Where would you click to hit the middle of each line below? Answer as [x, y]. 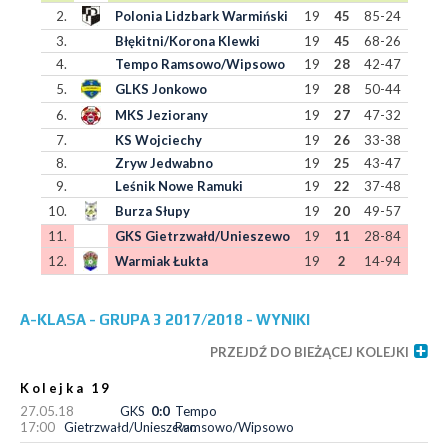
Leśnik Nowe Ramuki [178, 186]
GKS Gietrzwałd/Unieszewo [202, 236]
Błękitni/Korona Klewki [187, 41]
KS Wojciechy [158, 140]
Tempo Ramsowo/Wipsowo [199, 64]
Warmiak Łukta [161, 261]
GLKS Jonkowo [160, 89]
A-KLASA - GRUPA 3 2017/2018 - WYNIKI [165, 319]
